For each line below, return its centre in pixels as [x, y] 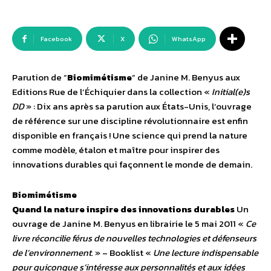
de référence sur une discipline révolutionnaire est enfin [130, 121]
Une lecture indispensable [206, 253]
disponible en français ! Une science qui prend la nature [130, 135]
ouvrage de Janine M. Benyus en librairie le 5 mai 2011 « [129, 224]
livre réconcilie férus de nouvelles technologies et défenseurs [134, 238]
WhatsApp [189, 39]
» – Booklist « [123, 253]
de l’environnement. [53, 253]
